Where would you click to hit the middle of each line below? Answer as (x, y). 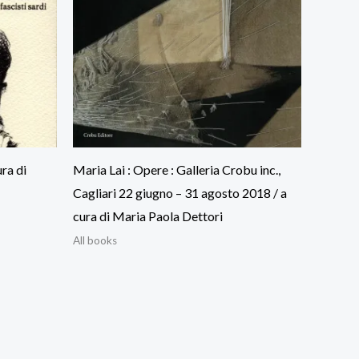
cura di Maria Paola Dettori (148, 216)
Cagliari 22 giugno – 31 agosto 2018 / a (180, 192)
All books (95, 240)
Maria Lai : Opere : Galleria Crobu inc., (177, 169)
